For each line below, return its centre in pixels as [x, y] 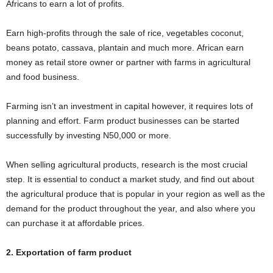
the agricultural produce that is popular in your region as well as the [136, 194]
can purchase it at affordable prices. [75, 223]
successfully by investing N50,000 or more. [89, 135]
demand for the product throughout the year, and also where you [131, 208]
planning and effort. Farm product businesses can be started [123, 121]
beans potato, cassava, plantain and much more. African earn [125, 48]
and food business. [43, 77]
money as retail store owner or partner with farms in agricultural [128, 62]
